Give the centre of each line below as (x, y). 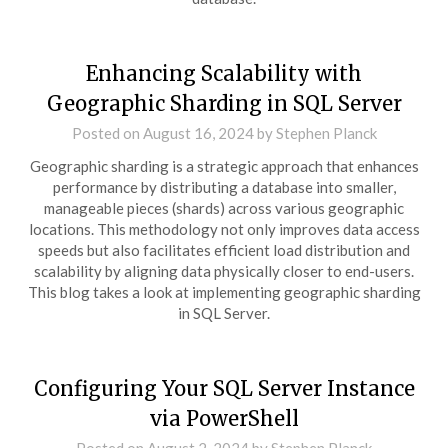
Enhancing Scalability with (224, 73)
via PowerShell (224, 418)
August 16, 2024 (198, 133)
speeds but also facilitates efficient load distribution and (224, 250)
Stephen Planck (326, 133)
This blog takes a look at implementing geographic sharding (224, 292)
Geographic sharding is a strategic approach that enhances (224, 166)
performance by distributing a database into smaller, (224, 187)
